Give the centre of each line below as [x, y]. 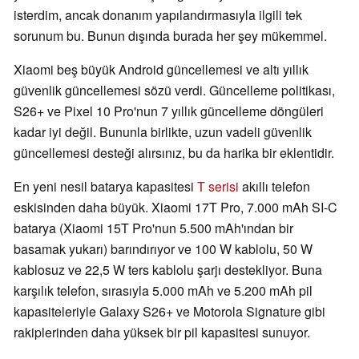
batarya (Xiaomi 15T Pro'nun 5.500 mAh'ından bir [153, 228]
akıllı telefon [274, 187]
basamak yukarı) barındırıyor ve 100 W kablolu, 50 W [163, 249]
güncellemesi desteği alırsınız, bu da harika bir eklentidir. [174, 153]
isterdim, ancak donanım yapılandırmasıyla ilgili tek [158, 15]
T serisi [218, 187]
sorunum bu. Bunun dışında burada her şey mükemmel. [170, 36]
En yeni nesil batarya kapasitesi [105, 187]
